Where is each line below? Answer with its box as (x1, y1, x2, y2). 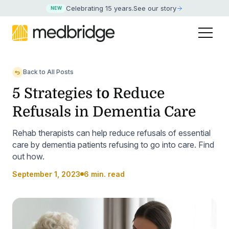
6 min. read (84, 170, 125, 179)
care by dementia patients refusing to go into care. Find (12, 140, 214, 150)
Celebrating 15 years (66, 4, 132, 13)
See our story (133, 4, 177, 13)
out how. (12, 151, 44, 162)
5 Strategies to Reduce (12, 85, 165, 102)
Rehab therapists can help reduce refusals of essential (12, 128, 211, 139)
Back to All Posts (22, 68, 74, 76)
